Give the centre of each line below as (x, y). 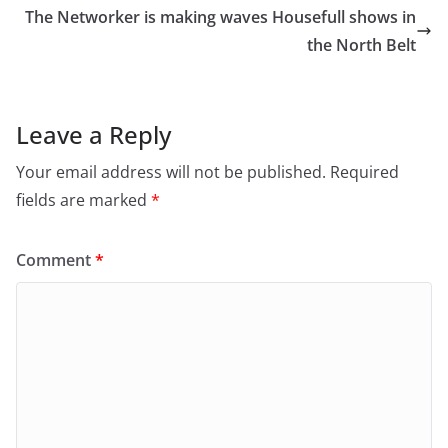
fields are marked (83, 199)
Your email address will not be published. (171, 171)
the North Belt (361, 44)
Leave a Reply (93, 134)
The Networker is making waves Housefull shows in (220, 16)
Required (364, 171)
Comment (55, 259)
